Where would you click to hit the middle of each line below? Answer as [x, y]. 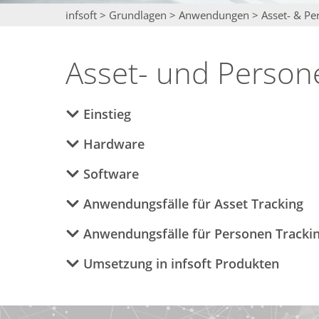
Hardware [114, 143]
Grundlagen [138, 15]
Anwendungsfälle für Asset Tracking [194, 203]
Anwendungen [214, 15]
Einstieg [108, 114]
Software [111, 173]
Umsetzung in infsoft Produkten [182, 263]
